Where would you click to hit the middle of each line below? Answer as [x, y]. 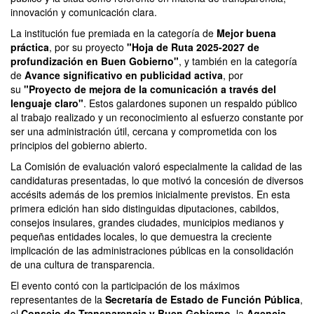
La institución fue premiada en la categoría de [114, 33]
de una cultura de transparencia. [83, 265]
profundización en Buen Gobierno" [95, 61]
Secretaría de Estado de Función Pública [203, 300]
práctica [30, 47]
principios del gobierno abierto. [79, 145]
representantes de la [58, 300]
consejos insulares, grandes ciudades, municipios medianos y [147, 223]
